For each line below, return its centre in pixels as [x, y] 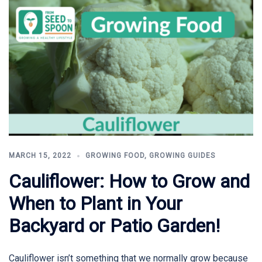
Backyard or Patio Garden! [114, 226]
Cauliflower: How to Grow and [129, 182]
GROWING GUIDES [182, 156]
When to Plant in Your [96, 204]
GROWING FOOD [115, 156]
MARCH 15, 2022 [40, 156]
